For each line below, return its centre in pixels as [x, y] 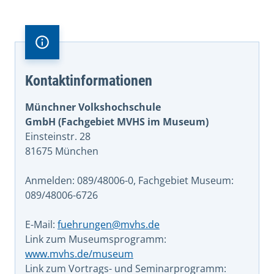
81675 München [62, 151]
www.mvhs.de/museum [79, 254]
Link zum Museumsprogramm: [97, 239]
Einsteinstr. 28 [58, 137]
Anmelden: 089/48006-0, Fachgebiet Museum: [129, 181]
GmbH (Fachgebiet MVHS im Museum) [117, 122]
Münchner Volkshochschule [93, 107]
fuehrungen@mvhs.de [109, 225]
